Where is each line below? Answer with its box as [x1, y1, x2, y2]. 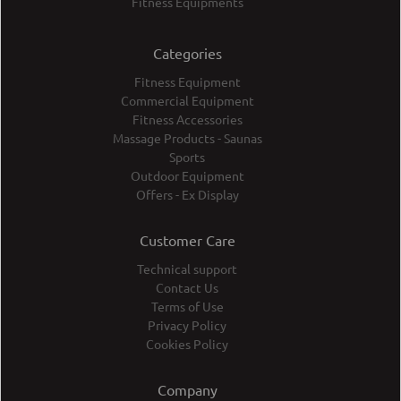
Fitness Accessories [132, 111, 243, 128]
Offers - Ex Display [135, 186, 239, 203]
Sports [169, 149, 205, 166]
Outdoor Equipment [130, 167, 244, 184]
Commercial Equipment [120, 92, 254, 109]
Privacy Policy [148, 317, 226, 334]
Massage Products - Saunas [112, 130, 262, 147]
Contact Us [156, 279, 218, 296]
